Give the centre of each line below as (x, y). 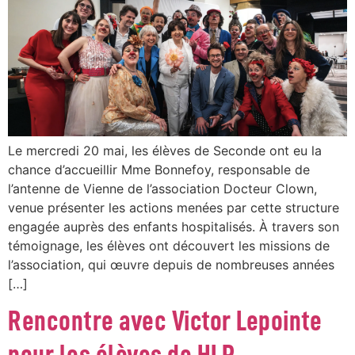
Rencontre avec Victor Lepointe (165, 321)
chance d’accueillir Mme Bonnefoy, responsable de (159, 170)
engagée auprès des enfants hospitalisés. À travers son (174, 227)
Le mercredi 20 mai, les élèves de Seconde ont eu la (165, 151)
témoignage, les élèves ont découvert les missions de (169, 246)
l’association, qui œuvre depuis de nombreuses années (171, 265)
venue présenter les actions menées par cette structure (174, 208)
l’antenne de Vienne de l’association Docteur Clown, (162, 189)
